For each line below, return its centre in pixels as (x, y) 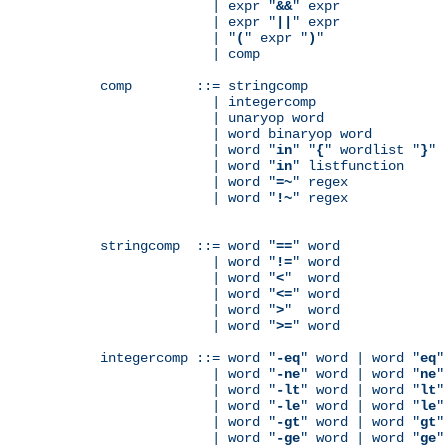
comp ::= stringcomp (204, 85)
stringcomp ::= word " (188, 245)
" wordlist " (372, 149)
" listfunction (348, 165)
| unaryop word (212, 117)
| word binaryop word (236, 133)
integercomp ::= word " (188, 357)
